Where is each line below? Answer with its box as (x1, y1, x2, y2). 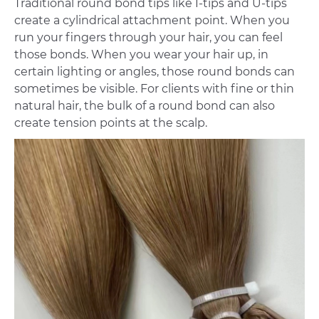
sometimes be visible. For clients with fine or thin (14, 82, 294, 96)
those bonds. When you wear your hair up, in (14, 48, 268, 62)
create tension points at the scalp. (14, 116, 207, 130)
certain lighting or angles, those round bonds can (14, 65, 295, 79)
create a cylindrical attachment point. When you (14, 14, 290, 28)
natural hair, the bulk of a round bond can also (14, 99, 275, 113)
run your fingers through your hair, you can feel (14, 31, 283, 45)
